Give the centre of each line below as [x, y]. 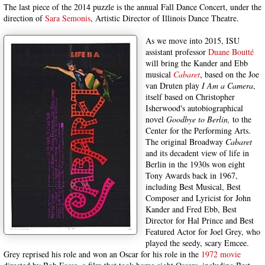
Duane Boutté [231, 52]
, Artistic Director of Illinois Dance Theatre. [165, 18]
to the [241, 119]
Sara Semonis [68, 18]
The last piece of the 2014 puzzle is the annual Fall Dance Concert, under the [132, 7]
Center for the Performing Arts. [198, 130]
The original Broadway [185, 142]
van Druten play [174, 85]
